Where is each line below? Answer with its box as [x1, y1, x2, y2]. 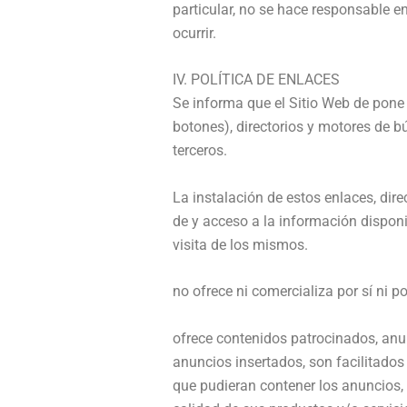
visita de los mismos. [173, 235, 308, 253]
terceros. [173, 142, 227, 160]
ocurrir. [173, 24, 216, 42]
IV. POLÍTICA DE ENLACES [173, 71, 340, 89]
